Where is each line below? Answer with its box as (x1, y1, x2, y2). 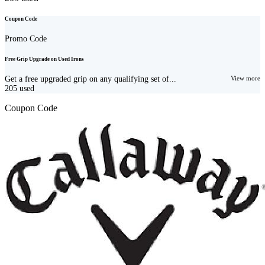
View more (231, 75, 260, 82)
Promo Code (5, 34, 47, 44)
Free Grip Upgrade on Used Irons (5, 56, 84, 63)
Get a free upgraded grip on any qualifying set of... (5, 75, 176, 84)
